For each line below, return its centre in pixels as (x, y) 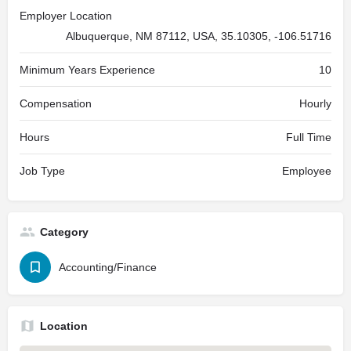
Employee (307, 171)
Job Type (42, 171)
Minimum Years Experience (87, 70)
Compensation (56, 103)
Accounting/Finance (108, 267)
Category (64, 232)
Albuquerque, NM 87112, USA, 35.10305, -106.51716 (199, 36)
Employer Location (66, 16)
